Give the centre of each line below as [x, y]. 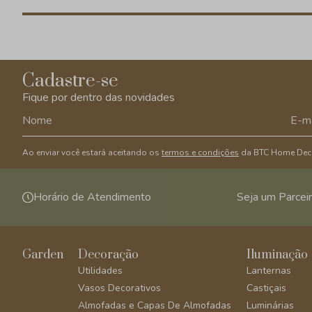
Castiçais [266, 288]
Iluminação [277, 255]
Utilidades [101, 271]
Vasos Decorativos [120, 288]
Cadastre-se [70, 81]
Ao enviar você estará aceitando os [92, 153]
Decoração [109, 255]
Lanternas [268, 271]
